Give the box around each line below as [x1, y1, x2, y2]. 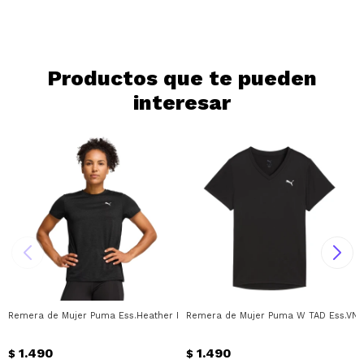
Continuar [157, 11, 207, 24]
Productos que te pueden [47, 66, 317, 90]
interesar [133, 90, 231, 115]
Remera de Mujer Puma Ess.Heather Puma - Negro [8, 310, 240, 321]
